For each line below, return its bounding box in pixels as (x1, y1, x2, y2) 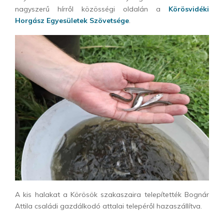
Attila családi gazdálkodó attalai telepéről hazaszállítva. (15, 201, 202, 210)
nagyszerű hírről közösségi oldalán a (15, 4, 168, 13)
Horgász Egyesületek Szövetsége (15, 16, 129, 25)
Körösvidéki (168, 4, 209, 13)
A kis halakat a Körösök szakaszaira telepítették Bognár (15, 190, 209, 199)
